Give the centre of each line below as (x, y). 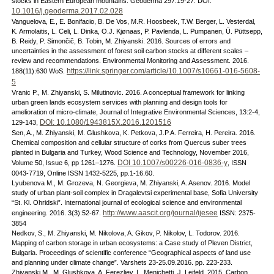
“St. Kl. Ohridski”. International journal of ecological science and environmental (126, 202)
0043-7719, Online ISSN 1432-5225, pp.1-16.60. (83, 173)
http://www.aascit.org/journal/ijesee (160, 213)
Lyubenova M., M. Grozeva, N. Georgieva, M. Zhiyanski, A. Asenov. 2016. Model (131, 183)
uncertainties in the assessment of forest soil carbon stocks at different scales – (130, 51)
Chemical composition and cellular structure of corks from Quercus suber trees (129, 143)
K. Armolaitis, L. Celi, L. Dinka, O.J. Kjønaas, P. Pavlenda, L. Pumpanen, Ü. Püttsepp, (137, 31)
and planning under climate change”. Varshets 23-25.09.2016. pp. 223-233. (122, 262)
